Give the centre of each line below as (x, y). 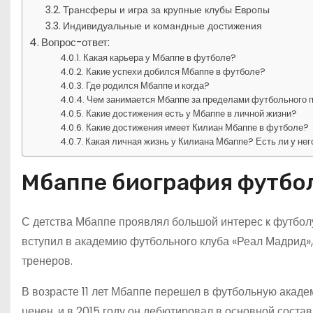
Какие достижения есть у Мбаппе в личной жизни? (192, 113)
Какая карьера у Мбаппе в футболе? (160, 57)
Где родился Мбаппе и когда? (148, 85)
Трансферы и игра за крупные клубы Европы (166, 9)
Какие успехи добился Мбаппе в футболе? (176, 71)
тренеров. (47, 261)
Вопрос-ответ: (76, 42)
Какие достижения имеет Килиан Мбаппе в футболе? (198, 127)
